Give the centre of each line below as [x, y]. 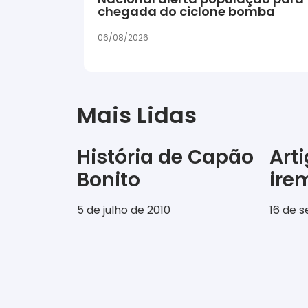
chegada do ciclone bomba [186, 12]
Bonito [109, 180]
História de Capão [165, 157]
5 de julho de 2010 [124, 210]
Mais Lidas [137, 115]
